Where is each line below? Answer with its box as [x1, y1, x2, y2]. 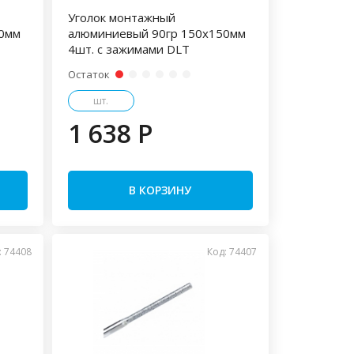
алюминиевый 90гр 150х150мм [67, 25, 246, 41]
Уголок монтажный [67, 9, 175, 25]
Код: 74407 [207, 245, 258, 258]
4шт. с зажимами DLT [67, 41, 190, 57]
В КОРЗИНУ [129, 183, 192, 198]
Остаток [67, 67, 110, 81]
